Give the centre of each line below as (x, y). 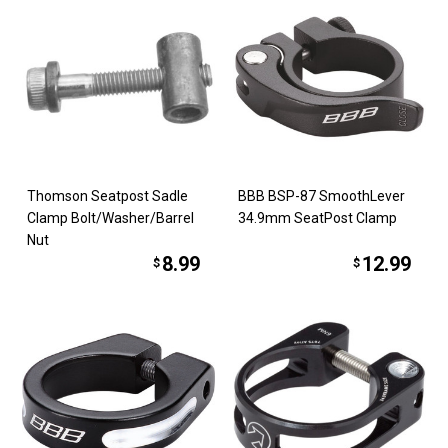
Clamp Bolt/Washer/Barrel (111, 217)
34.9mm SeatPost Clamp (317, 217)
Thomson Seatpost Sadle (108, 195)
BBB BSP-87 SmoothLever (321, 195)
